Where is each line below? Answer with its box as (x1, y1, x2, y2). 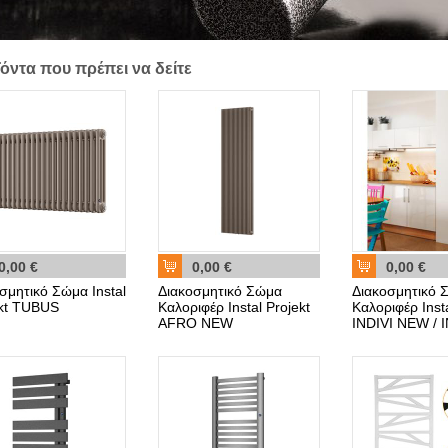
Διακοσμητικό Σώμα (158, 283, 282, 299)
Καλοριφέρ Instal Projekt (158, 299, 310, 315)
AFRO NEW (158, 315, 233, 331)
